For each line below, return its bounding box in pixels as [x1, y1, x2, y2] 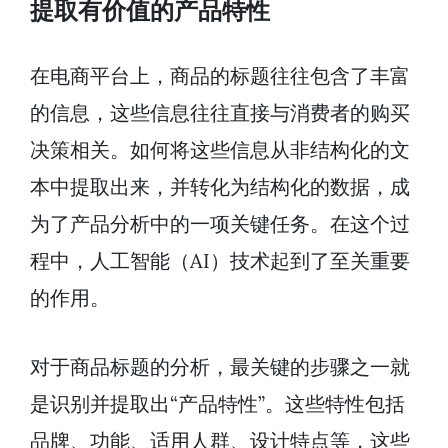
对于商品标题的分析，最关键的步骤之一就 [30, 354, 410, 380]
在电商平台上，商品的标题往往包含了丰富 [30, 63, 410, 89]
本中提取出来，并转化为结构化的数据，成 [30, 174, 410, 200]
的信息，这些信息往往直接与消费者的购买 [30, 100, 410, 126]
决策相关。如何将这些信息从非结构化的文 [30, 137, 410, 163]
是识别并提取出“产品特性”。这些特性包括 [30, 391, 405, 417]
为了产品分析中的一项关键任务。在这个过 [30, 211, 410, 237]
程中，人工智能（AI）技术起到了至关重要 [30, 248, 410, 274]
